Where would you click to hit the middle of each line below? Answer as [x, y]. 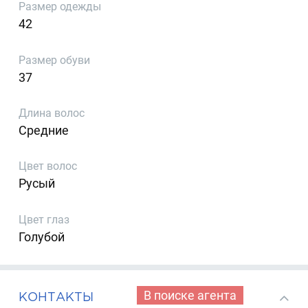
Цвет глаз [44, 219]
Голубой [42, 236]
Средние [44, 131]
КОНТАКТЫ [56, 296]
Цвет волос [48, 166]
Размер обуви [55, 60]
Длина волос [52, 113]
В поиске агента [190, 295]
